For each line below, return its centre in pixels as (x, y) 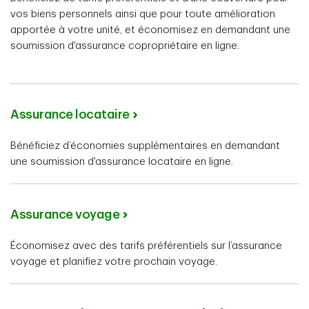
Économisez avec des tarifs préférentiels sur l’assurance (146, 246)
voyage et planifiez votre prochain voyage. (114, 262)
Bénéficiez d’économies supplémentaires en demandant (145, 146)
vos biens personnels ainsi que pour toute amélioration (143, 14)
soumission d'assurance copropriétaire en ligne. (125, 46)
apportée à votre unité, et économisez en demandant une (150, 30)
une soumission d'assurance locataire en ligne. (122, 162)
